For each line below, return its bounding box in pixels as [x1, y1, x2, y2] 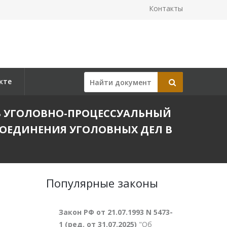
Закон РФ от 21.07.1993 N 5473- [59, 207, 173, 217]
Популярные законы [46, 175, 158, 191]
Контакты [149, 4, 183, 13]
